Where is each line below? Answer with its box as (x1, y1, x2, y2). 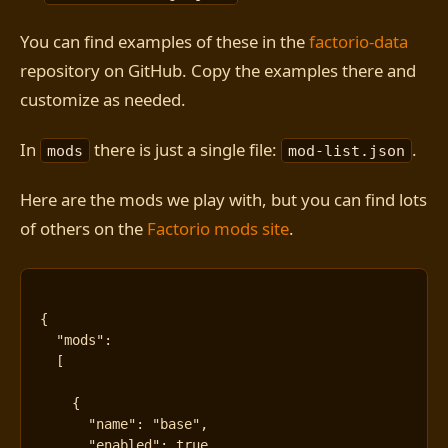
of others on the (20, 217, 147, 240)
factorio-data (309, 30, 408, 53)
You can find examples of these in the (20, 30, 309, 53)
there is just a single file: (89, 138, 281, 161)
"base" (152, 416, 201, 433)
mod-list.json (287, 142, 405, 159)
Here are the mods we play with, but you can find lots (20, 188, 427, 211)
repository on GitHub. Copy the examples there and (20, 59, 416, 82)
